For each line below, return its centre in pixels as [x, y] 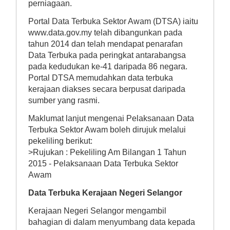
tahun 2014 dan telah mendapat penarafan [105, 44]
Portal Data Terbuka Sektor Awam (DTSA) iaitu [113, 22]
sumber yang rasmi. [64, 101]
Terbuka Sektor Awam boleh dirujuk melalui [107, 130]
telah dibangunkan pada [137, 33]
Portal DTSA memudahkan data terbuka [100, 78]
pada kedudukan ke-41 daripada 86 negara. [108, 67]
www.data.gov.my [60, 33]
